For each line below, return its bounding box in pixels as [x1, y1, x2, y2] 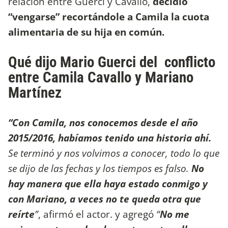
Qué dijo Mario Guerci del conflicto [8, 53, 215, 71]
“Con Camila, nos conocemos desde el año [8, 116, 198, 130]
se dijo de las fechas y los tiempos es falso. [8, 161, 191, 176]
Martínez [8, 84, 62, 102]
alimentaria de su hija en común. [8, 25, 164, 39]
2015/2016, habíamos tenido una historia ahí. [8, 131, 211, 145]
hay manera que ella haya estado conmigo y [8, 177, 208, 191]
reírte [8, 207, 35, 221]
